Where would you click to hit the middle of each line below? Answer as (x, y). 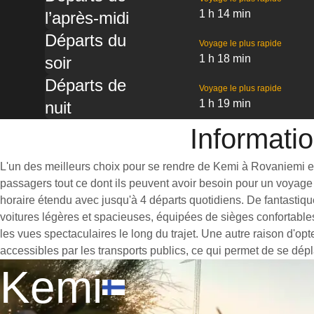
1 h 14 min (225, 14)
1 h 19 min (225, 103)
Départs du (86, 40)
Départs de (86, 85)
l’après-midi (87, 18)
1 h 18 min (225, 59)
